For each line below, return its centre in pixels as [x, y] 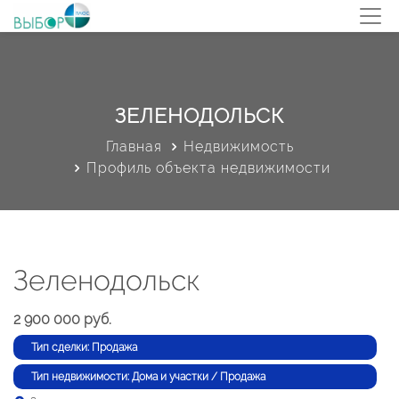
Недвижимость [238, 147]
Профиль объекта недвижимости [208, 168]
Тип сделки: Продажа [84, 347]
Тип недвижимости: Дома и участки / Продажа [148, 377]
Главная [134, 147]
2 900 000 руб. [62, 319]
